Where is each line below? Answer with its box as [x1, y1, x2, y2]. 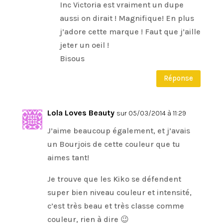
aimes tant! [47, 152, 89, 162]
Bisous [59, 53, 85, 63]
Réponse [164, 74, 194, 83]
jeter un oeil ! [59, 40, 109, 50]
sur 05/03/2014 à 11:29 [116, 109, 186, 117]
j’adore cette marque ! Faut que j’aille [59, 26, 201, 36]
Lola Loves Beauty [47, 108, 114, 117]
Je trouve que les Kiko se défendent [47, 174, 181, 184]
